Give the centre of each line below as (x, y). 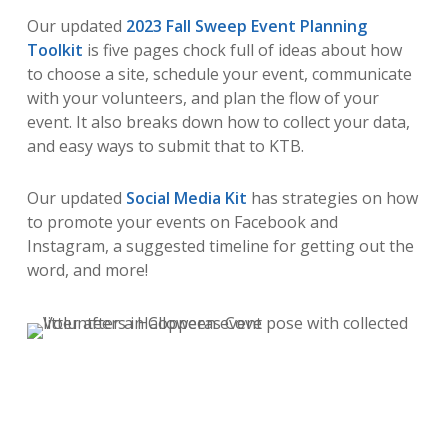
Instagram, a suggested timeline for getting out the (220, 245)
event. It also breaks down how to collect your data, (218, 121)
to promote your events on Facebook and (182, 221)
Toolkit (54, 49)
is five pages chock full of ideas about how (244, 49)
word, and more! (89, 269)
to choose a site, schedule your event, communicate (219, 73)
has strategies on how (332, 197)
